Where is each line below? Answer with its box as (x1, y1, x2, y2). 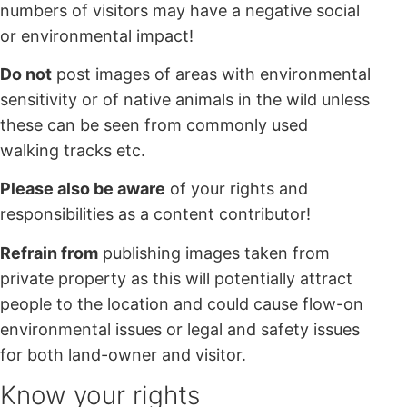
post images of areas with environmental (52, 65, 371, 84)
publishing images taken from (98, 243, 330, 263)
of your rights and (165, 179, 308, 199)
